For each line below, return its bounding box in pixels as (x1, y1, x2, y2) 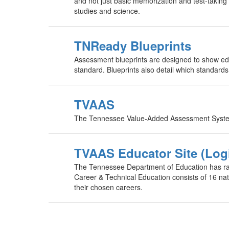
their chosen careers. (74, 182, 143, 192)
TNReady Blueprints (74, 37, 191, 54)
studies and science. (74, 6, 140, 16)
